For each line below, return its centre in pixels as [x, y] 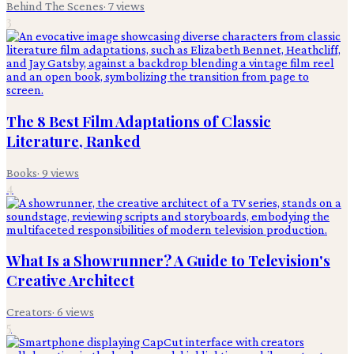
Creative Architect [70, 281]
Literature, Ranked [73, 141]
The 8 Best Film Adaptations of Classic [139, 121]
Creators [29, 312]
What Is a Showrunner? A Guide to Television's [168, 261]
